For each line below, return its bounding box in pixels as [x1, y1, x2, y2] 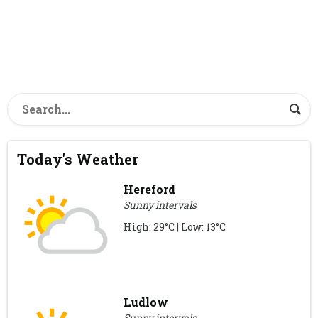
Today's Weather [17, 149, 139, 168]
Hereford [124, 181, 176, 197]
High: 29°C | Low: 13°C [124, 219, 226, 234]
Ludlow [124, 295, 169, 310]
